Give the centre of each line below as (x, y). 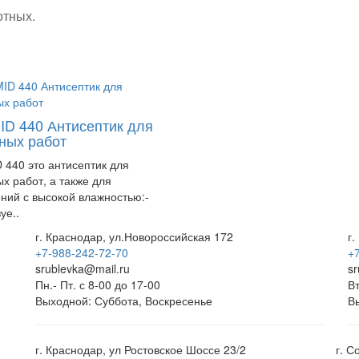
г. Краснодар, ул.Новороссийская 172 (134, 236)
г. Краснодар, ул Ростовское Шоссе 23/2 (141, 349)
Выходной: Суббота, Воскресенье (124, 301)
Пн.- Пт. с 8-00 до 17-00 (98, 284)
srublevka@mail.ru (83, 268)
